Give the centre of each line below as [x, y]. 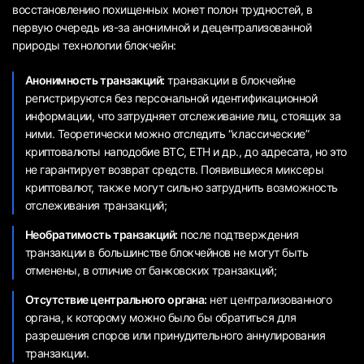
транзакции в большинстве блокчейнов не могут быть [167, 252]
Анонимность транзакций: [95, 80]
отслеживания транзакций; [96, 205]
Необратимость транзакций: [101, 234]
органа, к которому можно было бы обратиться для [160, 317]
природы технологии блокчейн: [94, 45]
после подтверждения [238, 234]
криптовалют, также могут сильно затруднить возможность [181, 187]
